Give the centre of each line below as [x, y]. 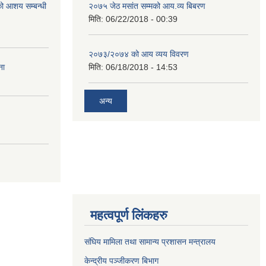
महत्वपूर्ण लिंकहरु [129, 215]
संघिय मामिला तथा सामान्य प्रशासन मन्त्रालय [150, 241]
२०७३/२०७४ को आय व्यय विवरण [139, 54]
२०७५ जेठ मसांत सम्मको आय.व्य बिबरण [147, 6]
